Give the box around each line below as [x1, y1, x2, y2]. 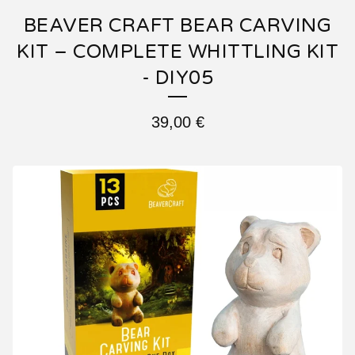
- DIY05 [141, 66, 214, 90]
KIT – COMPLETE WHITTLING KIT [17, 40, 338, 63]
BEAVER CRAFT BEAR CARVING [23, 13, 332, 37]
